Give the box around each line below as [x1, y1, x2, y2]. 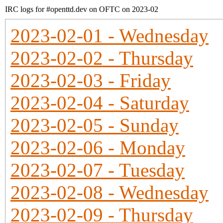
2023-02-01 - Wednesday [10, 25, 209, 46]
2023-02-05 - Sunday [10, 114, 179, 136]
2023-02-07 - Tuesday [10, 159, 185, 181]
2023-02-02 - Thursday [10, 47, 193, 69]
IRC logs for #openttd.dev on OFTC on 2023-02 [5, 5, 158, 13]
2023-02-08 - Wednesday [10, 182, 209, 203]
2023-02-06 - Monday [10, 137, 185, 158]
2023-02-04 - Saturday [10, 92, 189, 113]
